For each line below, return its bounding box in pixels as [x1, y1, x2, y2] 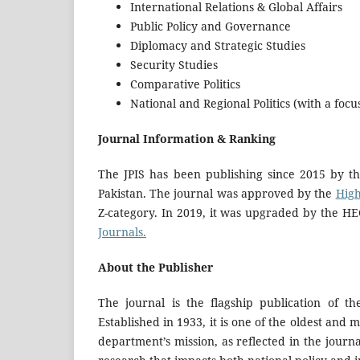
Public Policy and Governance [130, 18, 291, 34]
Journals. [98, 224, 146, 240]
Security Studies [130, 56, 218, 72]
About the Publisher [98, 260, 213, 276]
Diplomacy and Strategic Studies [130, 37, 305, 53]
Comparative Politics [130, 76, 240, 92]
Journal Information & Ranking [98, 131, 276, 146]
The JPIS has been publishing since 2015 [98, 166, 326, 182]
